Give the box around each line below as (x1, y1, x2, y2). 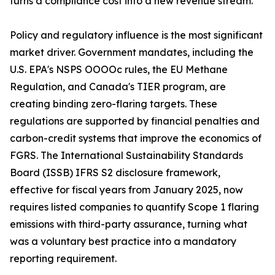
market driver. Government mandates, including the (10, 46, 254, 59)
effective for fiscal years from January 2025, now (10, 184, 243, 196)
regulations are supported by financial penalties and (10, 115, 260, 128)
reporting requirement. (10, 252, 117, 265)
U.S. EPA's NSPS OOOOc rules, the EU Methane (10, 63, 228, 76)
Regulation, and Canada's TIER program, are (10, 80, 226, 93)
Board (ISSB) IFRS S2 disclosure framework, (10, 166, 220, 179)
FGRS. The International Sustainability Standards (10, 149, 243, 162)
